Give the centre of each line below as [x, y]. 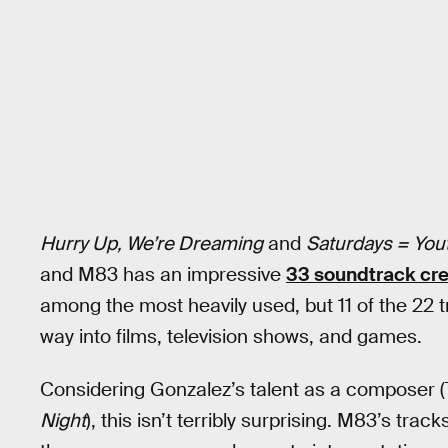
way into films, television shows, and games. [231, 337]
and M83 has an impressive [163, 275]
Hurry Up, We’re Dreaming [151, 244]
